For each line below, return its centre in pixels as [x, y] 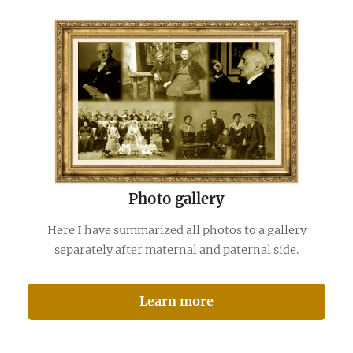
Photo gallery [176, 199]
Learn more [176, 301]
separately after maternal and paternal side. [176, 250]
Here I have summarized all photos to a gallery [176, 230]
